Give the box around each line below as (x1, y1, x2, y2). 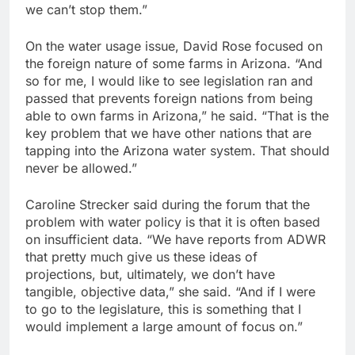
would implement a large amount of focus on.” (25, 319, 303, 335)
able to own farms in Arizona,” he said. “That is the (25, 108, 329, 124)
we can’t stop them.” (25, 2, 147, 18)
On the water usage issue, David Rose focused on (25, 38, 323, 55)
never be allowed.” (25, 160, 137, 177)
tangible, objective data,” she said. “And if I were (25, 284, 315, 300)
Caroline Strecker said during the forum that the (25, 197, 310, 213)
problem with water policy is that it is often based (25, 214, 320, 231)
